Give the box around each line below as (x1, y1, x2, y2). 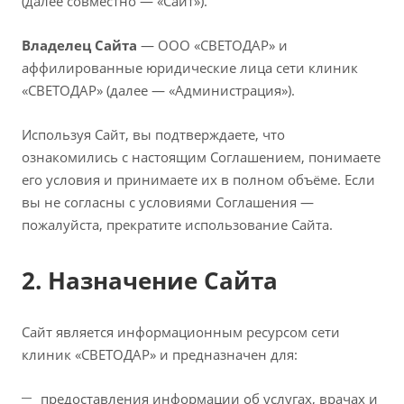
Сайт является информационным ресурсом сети (22, 323, 340, 341)
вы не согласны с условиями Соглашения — (22, 193, 314, 211)
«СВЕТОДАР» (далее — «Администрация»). (22, 81, 295, 99)
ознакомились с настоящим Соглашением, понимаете (22, 148, 381, 166)
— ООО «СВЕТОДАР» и (137, 36, 288, 54)
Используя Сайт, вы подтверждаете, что (22, 125, 285, 143)
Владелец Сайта (22, 36, 137, 54)
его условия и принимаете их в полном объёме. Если (22, 170, 375, 188)
